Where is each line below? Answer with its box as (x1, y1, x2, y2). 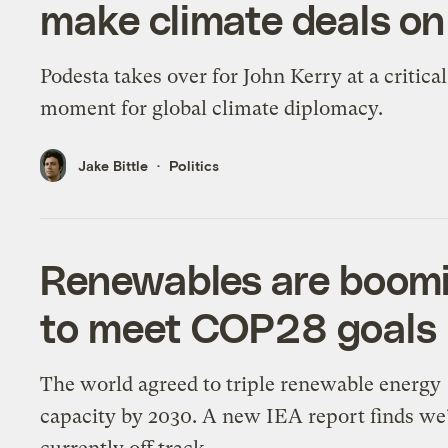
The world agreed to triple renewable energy (40, 372, 442, 396)
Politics (169, 156, 220, 174)
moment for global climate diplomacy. (40, 97, 384, 121)
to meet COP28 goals (40, 302, 437, 351)
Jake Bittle (78, 156, 149, 174)
